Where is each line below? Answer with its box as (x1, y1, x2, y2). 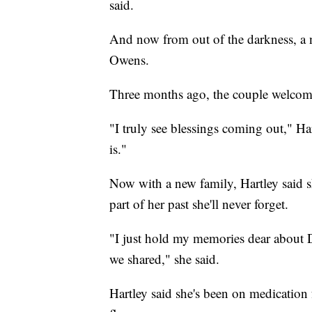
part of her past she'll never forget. (109, 195, 288, 213)
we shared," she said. (109, 250, 219, 268)
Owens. (109, 51, 149, 69)
